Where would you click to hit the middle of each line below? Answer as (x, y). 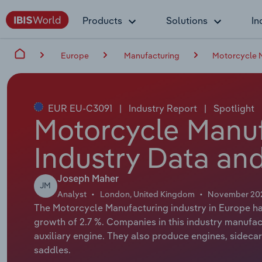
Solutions (187, 20)
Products (102, 20)
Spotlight (232, 108)
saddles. (52, 249)
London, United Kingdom (147, 194)
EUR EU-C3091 (80, 108)
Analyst (72, 194)
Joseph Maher (88, 179)
